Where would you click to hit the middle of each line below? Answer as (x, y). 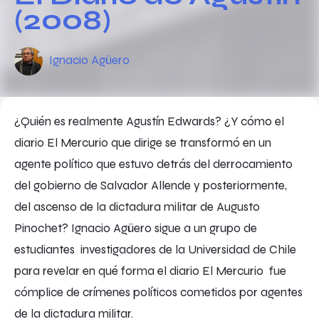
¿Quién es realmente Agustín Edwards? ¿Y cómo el (149, 121)
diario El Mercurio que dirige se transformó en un (143, 142)
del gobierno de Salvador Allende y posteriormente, (151, 185)
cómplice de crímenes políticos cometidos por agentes (158, 292)
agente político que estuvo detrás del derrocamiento (153, 164)
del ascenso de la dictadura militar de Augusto (137, 206)
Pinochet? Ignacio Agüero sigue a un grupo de (136, 228)
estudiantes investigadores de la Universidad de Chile (155, 249)
